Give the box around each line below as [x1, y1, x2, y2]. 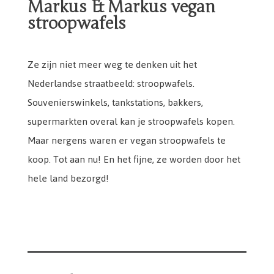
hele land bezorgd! [28, 169, 111, 188]
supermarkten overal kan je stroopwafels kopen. [28, 112, 235, 131]
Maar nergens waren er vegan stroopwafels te [28, 131, 226, 150]
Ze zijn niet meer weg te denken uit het [28, 55, 197, 75]
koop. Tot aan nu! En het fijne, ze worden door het [28, 150, 240, 169]
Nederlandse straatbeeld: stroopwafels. [28, 74, 194, 94]
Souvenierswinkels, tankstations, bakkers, [28, 93, 203, 113]
